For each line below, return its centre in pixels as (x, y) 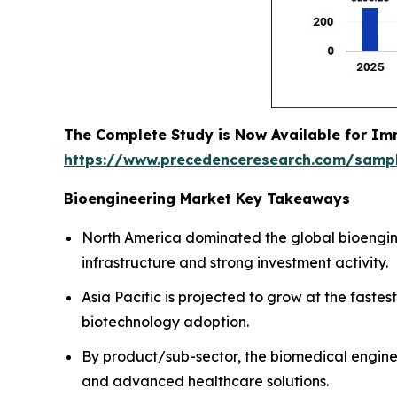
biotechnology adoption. (165, 321)
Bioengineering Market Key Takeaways (207, 199)
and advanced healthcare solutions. (205, 381)
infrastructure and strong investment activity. (235, 263)
